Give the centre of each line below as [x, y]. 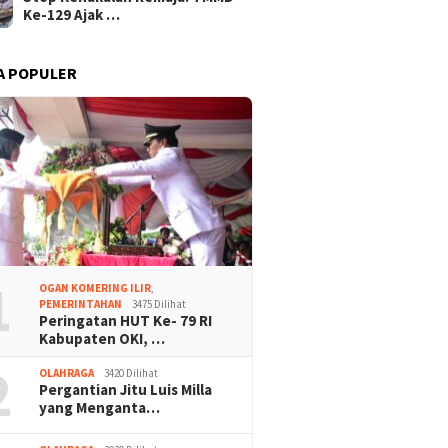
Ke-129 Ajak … [72, 14]
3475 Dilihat [159, 304]
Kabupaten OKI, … [102, 339]
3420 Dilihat [131, 373]
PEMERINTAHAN [81, 304]
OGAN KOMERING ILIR [95, 288]
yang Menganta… [100, 408]
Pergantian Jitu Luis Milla [126, 390]
